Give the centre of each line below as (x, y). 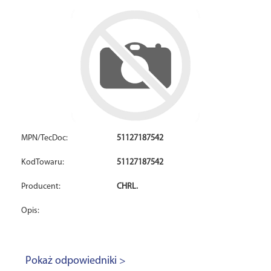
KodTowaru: (43, 162)
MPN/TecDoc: (44, 138)
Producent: (41, 187)
